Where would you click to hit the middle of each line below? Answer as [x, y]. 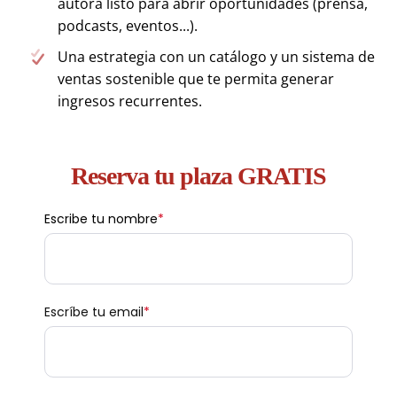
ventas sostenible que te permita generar [196, 79]
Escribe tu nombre [101, 219]
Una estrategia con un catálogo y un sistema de [216, 57]
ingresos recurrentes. [130, 101]
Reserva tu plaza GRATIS [198, 176]
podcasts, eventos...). [128, 26]
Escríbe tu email [94, 312]
